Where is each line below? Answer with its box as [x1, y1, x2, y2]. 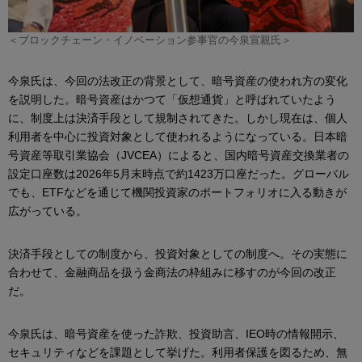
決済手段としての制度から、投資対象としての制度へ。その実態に [8, 246, 347, 260]
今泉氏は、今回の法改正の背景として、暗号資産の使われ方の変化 [8, 74, 347, 87]
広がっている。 [8, 204, 87, 217]
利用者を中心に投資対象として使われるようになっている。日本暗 [8, 129, 347, 143]
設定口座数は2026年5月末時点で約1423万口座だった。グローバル [8, 166, 349, 180]
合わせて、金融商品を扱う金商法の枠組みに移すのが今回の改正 [8, 265, 336, 279]
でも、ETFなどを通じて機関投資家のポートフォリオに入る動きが [8, 185, 347, 199]
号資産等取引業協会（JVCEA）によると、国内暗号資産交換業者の [8, 148, 349, 162]
